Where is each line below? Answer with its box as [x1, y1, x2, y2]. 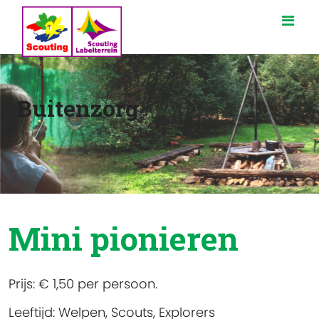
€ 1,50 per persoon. [38, 275, 157, 293]
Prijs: [9, 275, 38, 293]
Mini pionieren [9, 217, 239, 260]
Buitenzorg [17, 93, 139, 123]
